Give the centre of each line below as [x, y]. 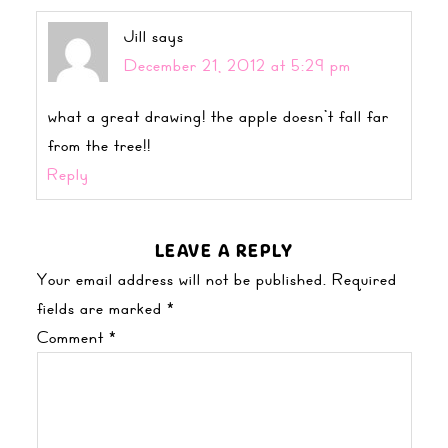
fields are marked [101, 308]
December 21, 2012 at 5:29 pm [237, 65]
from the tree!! [99, 145]
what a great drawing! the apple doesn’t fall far [218, 116]
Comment [72, 337]
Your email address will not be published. [181, 279]
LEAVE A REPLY [224, 251]
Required [364, 279]
